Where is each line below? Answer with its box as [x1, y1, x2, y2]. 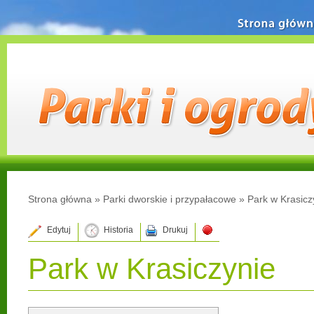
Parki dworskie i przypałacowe [103, 193, 236, 205]
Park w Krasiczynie [28, 252, 275, 285]
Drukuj [163, 225, 188, 235]
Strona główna [28, 193, 92, 205]
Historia [104, 225, 133, 235]
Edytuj [47, 225, 71, 235]
